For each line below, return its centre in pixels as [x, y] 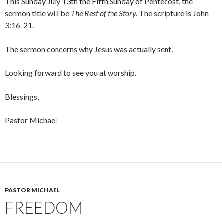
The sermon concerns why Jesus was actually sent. [89, 49]
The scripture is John [173, 13]
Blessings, [22, 97]
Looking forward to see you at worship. [71, 73]
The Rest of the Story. [104, 13]
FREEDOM [44, 207]
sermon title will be [38, 13]
